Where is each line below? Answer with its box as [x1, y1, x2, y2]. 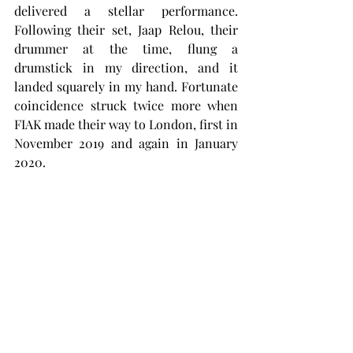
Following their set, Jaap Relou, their [14, 21, 238, 38]
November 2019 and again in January [14, 135, 238, 151]
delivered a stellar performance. [14, 2, 238, 19]
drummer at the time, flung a [14, 40, 238, 57]
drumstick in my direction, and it [14, 59, 238, 76]
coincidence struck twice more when [14, 97, 238, 113]
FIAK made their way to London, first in [14, 116, 238, 132]
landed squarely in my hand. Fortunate [14, 78, 238, 95]
